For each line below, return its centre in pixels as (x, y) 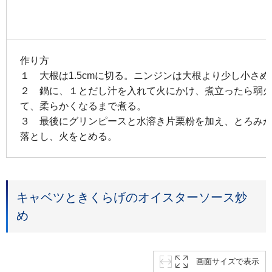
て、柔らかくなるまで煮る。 (83, 106)
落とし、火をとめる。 (69, 136)
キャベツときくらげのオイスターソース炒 (132, 197)
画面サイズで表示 (228, 261)
